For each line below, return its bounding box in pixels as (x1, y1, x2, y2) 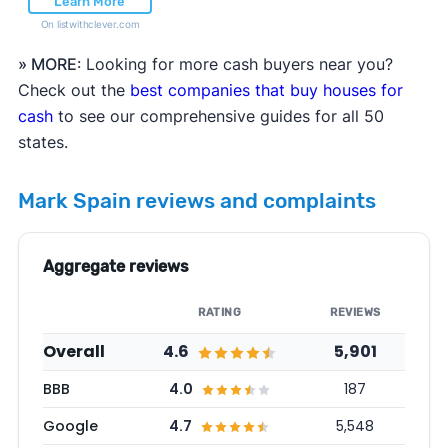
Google (42, 416, 98, 437)
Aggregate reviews (42, 257, 189, 277)
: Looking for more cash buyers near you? (76, 54, 393, 75)
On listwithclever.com (40, 18, 140, 31)
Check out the (17, 80, 130, 101)
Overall (42, 340, 105, 364)
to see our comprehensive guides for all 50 (52, 106, 384, 127)
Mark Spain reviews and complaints (17, 189, 376, 214)
